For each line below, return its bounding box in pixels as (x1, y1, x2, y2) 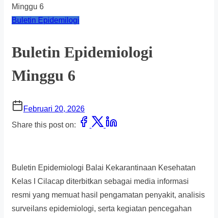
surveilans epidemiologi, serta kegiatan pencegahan (12, 204, 192, 213)
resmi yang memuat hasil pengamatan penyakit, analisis (12, 191, 205, 200)
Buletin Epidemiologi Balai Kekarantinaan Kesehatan (12, 163, 196, 172)
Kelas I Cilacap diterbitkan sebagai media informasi (12, 177, 189, 186)
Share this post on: (12, 121, 78, 129)
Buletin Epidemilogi (12, 16, 79, 24)
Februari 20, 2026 (23, 105, 85, 113)
